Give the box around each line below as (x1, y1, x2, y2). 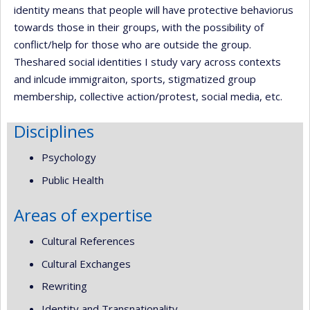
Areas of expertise (14, 203, 152, 226)
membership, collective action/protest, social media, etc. (14, 89, 282, 103)
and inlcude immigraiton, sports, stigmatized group (14, 71, 256, 86)
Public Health (42, 172, 104, 187)
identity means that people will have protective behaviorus (14, 2, 293, 17)
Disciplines (14, 119, 94, 143)
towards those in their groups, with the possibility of (14, 19, 264, 34)
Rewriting (42, 279, 87, 293)
